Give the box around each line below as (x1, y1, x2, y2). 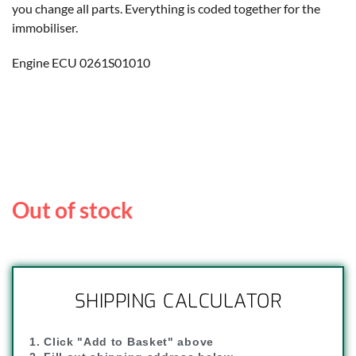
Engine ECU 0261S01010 (12, 55, 150, 71)
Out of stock (12, 196, 133, 224)
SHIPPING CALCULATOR (74, 288, 282, 315)
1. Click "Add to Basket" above (29, 335, 214, 349)
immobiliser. (12, 20, 78, 36)
